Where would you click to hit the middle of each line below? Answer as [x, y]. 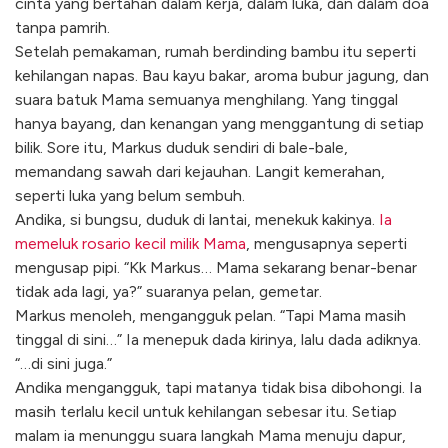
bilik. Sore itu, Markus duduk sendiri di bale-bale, [181, 148]
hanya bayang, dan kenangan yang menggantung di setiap [219, 124]
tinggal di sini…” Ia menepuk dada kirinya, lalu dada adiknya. [218, 340]
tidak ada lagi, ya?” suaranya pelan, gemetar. [168, 292]
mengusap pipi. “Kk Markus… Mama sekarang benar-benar [216, 268]
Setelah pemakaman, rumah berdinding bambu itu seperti [215, 52]
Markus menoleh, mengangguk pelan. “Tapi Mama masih [210, 316]
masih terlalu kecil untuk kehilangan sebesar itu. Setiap [206, 412]
